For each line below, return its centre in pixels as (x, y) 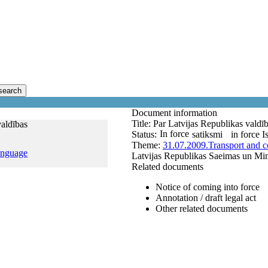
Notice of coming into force (208, 187)
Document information (176, 113)
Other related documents (202, 208)
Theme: (147, 145)
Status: (144, 134)
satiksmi (207, 134)
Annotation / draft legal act (206, 198)
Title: (142, 124)
